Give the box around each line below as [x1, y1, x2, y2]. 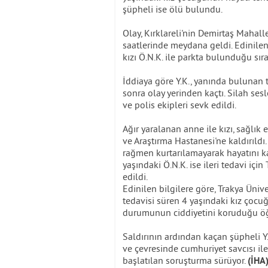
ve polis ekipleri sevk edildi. [123, 98, 236, 111]
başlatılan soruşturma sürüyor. [123, 254, 248, 266]
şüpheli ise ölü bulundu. [123, 2, 223, 15]
